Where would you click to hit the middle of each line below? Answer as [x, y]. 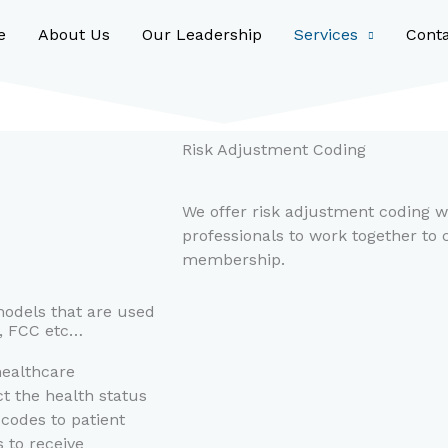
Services [326, 34]
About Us [74, 34]
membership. [233, 259]
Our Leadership [202, 34]
